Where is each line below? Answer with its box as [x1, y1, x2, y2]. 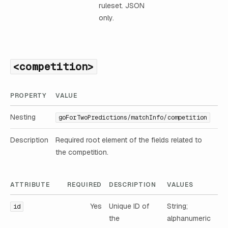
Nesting [10, 112, 36, 122]
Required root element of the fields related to [55, 135, 202, 145]
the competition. [55, 147, 108, 157]
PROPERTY [10, 91, 46, 100]
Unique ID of [109, 202, 149, 211]
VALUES [167, 181, 193, 189]
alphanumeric [167, 214, 211, 223]
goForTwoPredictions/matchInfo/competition [59, 113, 207, 122]
